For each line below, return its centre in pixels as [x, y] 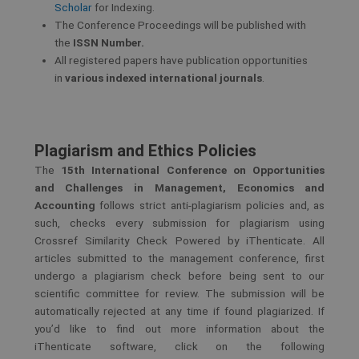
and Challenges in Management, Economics [164, 188]
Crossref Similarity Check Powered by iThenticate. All [179, 241]
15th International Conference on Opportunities [193, 170]
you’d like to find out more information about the [179, 329]
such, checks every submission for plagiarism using [179, 223]
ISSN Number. [109, 42]
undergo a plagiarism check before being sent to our [179, 276]
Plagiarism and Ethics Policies [145, 151]
